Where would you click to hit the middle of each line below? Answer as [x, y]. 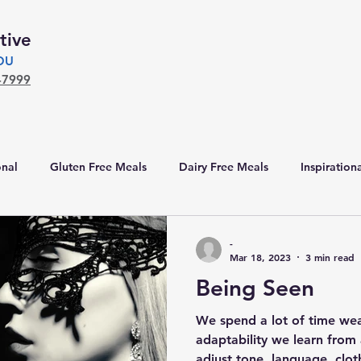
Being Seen [255, 288]
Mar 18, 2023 [260, 257]
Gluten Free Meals [98, 166]
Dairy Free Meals [224, 166]
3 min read [330, 257]
